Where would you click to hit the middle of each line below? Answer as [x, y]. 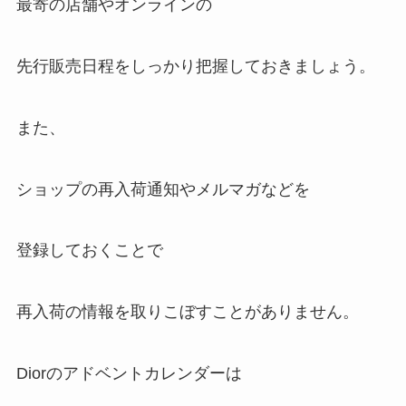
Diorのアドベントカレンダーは [129, 373]
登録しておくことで [89, 251]
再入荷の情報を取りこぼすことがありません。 [187, 312]
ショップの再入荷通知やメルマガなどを [163, 189]
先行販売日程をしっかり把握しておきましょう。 [195, 66]
